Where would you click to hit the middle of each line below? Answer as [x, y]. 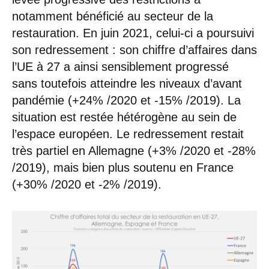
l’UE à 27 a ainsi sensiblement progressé [120, 66]
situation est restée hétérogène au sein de [124, 117]
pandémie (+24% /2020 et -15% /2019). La [126, 100]
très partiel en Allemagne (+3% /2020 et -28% [134, 150]
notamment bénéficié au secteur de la [113, 16]
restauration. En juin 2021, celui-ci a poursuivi [133, 33]
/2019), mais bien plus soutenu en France [123, 167]
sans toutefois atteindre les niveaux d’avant [127, 83]
